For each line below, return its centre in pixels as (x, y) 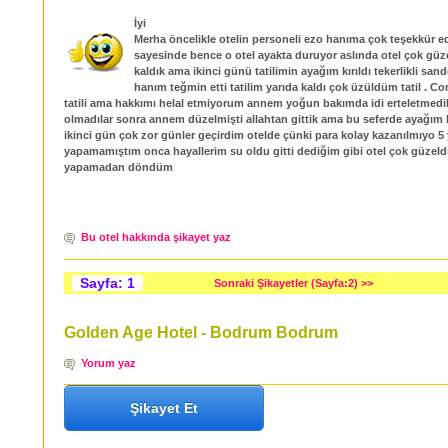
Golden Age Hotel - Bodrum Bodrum (201, 332)
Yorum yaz (108, 362)
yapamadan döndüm (118, 166)
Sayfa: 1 (107, 282)
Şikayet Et (164, 407)
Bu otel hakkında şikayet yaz (156, 237)
